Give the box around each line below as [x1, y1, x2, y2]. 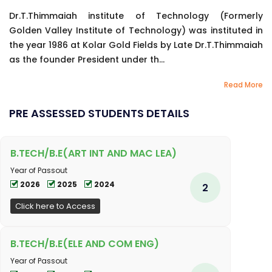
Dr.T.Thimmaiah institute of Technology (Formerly [9, 9, 263, 22]
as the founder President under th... [9, 53, 165, 66]
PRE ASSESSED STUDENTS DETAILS [9, 105, 189, 121]
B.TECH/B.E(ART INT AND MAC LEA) [10, 146, 177, 160]
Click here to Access [15, 200, 95, 212]
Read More [224, 79, 263, 90]
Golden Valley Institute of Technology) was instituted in [9, 24, 263, 36]
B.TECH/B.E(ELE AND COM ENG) [10, 236, 159, 251]
